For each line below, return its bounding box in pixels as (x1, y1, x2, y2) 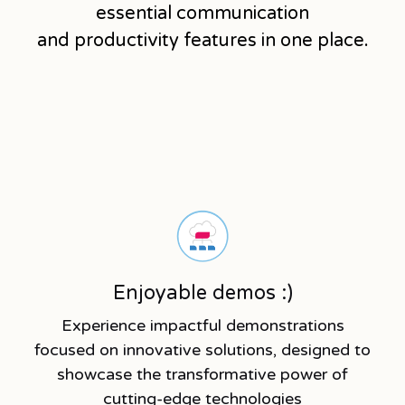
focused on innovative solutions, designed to (34, 339, 371, 360)
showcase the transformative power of (57, 363, 348, 384)
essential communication (96, 2, 309, 24)
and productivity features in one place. (36, 29, 369, 52)
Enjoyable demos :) (112, 280, 293, 305)
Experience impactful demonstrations (61, 315, 344, 335)
